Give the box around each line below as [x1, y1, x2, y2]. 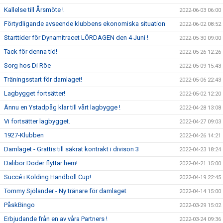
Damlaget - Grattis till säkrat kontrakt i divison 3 [4, 145, 139, 153]
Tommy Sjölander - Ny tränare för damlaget [4, 187, 126, 195]
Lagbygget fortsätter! [4, 90, 65, 97]
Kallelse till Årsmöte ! [4, 6, 64, 13]
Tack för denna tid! [4, 48, 57, 55]
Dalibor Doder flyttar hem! [4, 159, 78, 167]
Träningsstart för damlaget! [4, 76, 82, 83]
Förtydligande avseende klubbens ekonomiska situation [4, 20, 165, 27]
